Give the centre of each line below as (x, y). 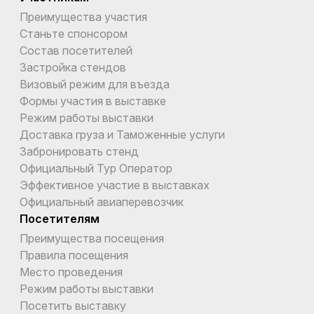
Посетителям (60, 219)
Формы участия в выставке (93, 101)
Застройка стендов (73, 68)
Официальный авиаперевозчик (102, 202)
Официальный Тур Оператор (96, 169)
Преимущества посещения (92, 239)
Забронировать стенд (79, 152)
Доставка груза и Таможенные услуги (122, 135)
